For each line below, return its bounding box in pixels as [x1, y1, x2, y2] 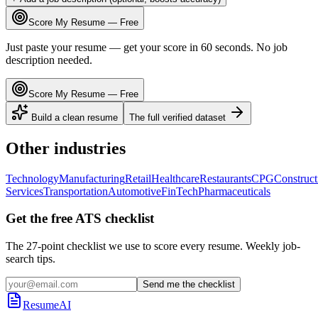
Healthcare [151, 172, 199, 185]
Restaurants [199, 172, 251, 185]
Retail [125, 172, 151, 185]
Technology [6, 172, 59, 185]
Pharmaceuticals [198, 185, 270, 197]
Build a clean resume [28, 111, 118, 123]
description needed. [6, 53, 92, 66]
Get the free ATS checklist [6, 211, 154, 226]
